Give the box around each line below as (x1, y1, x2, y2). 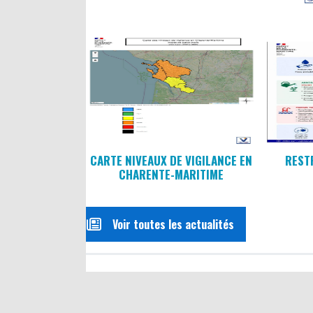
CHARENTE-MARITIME (118, 166, 224, 184)
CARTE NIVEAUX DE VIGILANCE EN (89, 152, 252, 170)
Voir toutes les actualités (112, 216, 234, 233)
